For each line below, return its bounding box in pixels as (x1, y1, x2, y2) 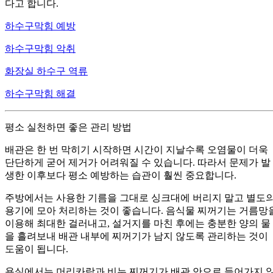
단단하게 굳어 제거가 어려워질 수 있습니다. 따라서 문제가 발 (5, 157, 271, 168)
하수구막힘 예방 (5, 20, 76, 31)
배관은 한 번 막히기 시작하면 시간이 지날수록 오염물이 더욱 (5, 144, 268, 155)
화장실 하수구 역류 (5, 65, 88, 76)
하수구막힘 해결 (5, 88, 76, 99)
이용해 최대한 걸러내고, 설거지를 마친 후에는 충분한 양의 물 (5, 218, 271, 229)
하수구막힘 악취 (5, 43, 76, 54)
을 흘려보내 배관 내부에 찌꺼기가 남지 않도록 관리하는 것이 (5, 230, 268, 241)
